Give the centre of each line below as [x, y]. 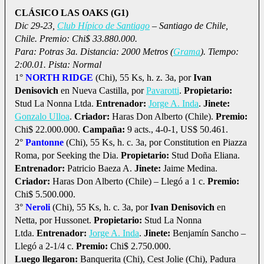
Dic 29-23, [36, 25]
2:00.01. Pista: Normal [58, 64]
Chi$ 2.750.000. [139, 246]
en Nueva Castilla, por [103, 90]
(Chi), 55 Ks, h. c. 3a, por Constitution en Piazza [155, 142]
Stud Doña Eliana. [206, 155]
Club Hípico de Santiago [103, 25]
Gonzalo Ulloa [42, 116]
